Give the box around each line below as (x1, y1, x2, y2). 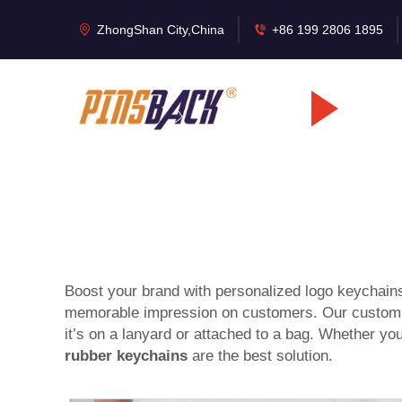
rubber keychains (65, 347, 188, 364)
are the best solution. (188, 347, 333, 364)
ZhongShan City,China (97, 22, 224, 37)
